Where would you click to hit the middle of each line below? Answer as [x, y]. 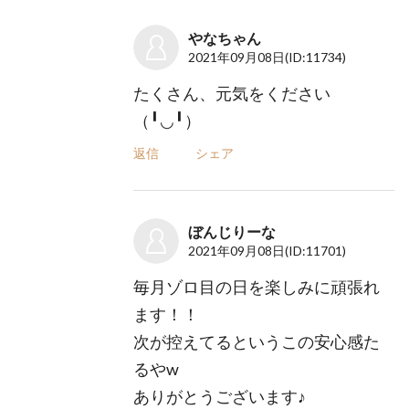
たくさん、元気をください [231, 93]
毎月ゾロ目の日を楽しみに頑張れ [256, 287]
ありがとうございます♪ [219, 396]
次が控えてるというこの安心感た [256, 341]
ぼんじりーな [231, 231]
